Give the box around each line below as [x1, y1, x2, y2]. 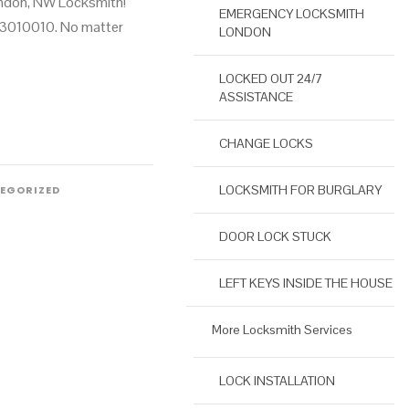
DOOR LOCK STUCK [219, 228, 331, 246]
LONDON [219, 24, 271, 41]
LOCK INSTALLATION [219, 372, 335, 390]
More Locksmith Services [212, 321, 352, 339]
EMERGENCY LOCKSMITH [219, 5, 364, 23]
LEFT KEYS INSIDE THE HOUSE [219, 275, 393, 292]
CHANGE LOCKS [219, 135, 313, 152]
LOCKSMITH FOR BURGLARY [219, 182, 382, 199]
